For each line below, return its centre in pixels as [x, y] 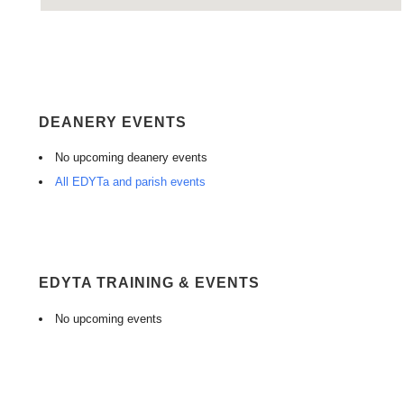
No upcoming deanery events [131, 158]
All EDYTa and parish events [130, 182]
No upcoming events [109, 318]
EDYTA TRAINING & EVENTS [149, 283]
